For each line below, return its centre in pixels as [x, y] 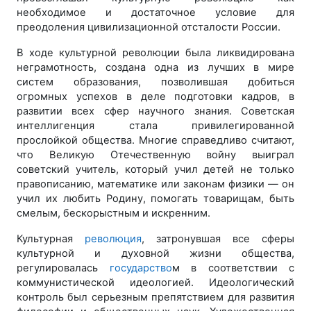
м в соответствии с [233, 268]
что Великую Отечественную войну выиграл [155, 155]
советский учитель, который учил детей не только [155, 169]
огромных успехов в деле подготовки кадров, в [155, 96]
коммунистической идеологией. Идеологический [155, 283]
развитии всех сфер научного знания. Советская [155, 111]
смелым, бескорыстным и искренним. [114, 213]
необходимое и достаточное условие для [155, 12]
